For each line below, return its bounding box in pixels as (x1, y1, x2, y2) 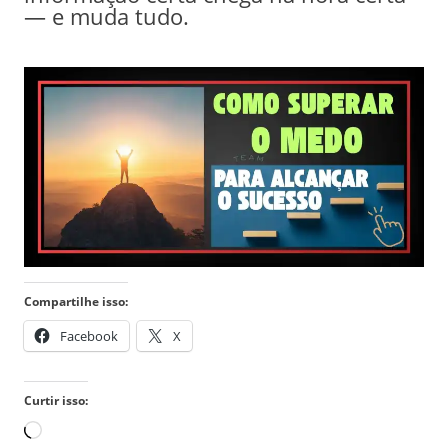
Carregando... (40, 418, 154, 443)
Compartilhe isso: (23, 292, 128, 310)
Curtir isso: (23, 391, 88, 409)
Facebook (59, 326, 118, 345)
